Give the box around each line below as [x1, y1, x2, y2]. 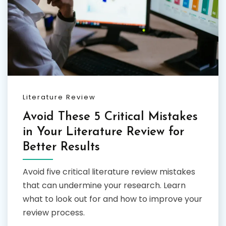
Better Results [23, 141, 100, 154]
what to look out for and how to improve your [23, 193, 202, 205]
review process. [23, 206, 85, 218]
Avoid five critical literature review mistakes [23, 165, 195, 178]
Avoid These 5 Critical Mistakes [23, 111, 198, 124]
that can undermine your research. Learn [23, 179, 186, 191]
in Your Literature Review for [23, 126, 184, 139]
